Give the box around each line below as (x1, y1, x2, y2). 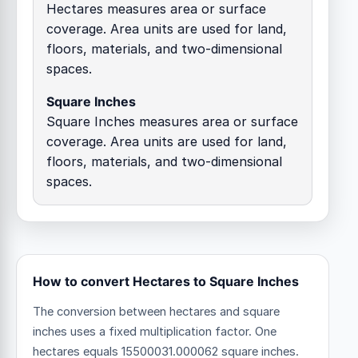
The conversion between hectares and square (33, 304, 280, 319)
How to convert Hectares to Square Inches (33, 272, 299, 289)
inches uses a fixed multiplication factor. (33, 324, 255, 339)
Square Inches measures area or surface (46, 113, 298, 129)
